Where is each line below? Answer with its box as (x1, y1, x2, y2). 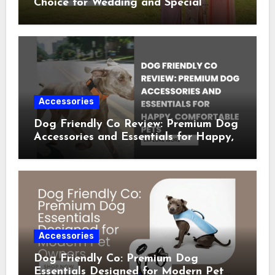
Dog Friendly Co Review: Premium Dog (33, 118, 238, 131)
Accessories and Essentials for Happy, (33, 131, 234, 144)
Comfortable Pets (33, 144, 127, 157)
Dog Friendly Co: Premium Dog (33, 253, 198, 265)
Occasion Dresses (33, 10, 125, 22)
